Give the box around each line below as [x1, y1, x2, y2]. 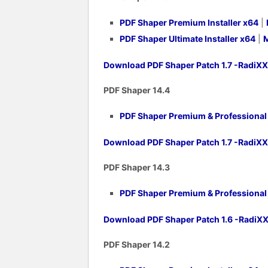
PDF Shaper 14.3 [103, 162, 170, 172]
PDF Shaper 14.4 [103, 84, 170, 95]
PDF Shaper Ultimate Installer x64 [119, 33, 255, 44]
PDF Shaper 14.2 [103, 239, 170, 249]
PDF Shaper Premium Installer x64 [119, 17, 258, 28]
